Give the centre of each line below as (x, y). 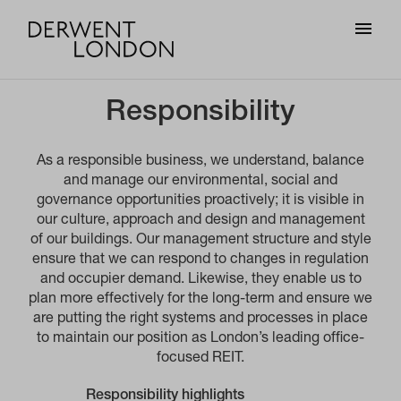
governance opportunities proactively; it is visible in (200, 201)
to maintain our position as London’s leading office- (200, 339)
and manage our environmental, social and (200, 182)
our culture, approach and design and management (200, 221)
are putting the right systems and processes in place (200, 320)
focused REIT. (200, 359)
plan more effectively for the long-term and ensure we (200, 300)
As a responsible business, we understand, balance (200, 162)
